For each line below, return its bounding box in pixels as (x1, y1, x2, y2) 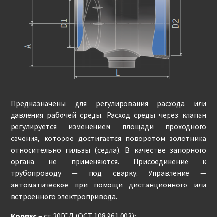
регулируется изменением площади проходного (11, 122, 206, 131)
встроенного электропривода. (11, 191, 118, 201)
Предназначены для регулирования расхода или (11, 98, 206, 108)
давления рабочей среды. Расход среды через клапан (11, 110, 206, 120)
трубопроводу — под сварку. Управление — (11, 168, 206, 178)
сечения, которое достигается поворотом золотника (11, 133, 206, 143)
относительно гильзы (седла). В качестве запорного (11, 145, 206, 155)
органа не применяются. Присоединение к (11, 156, 206, 166)
